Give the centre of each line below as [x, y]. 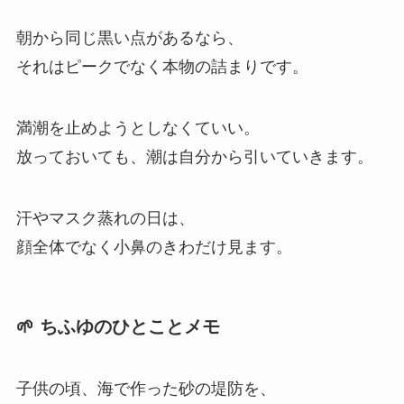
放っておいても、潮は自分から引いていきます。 [194, 156]
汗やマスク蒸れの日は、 [105, 218]
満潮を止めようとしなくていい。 [138, 128]
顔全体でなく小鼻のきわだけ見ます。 [154, 247]
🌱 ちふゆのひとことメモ [118, 326]
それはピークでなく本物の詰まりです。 [162, 66]
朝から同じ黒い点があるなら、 [129, 37]
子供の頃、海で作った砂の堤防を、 [146, 389]
